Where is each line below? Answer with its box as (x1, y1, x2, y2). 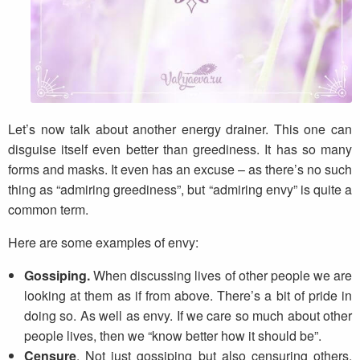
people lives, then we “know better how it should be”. (24, 326, 321, 345)
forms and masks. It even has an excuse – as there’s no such (8, 160, 352, 178)
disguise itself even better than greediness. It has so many (8, 140, 352, 158)
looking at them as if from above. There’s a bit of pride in (24, 286, 352, 305)
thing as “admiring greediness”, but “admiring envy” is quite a (8, 180, 352, 198)
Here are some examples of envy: (8, 233, 198, 252)
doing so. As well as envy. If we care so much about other (24, 306, 352, 325)
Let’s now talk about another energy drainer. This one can (8, 120, 352, 138)
